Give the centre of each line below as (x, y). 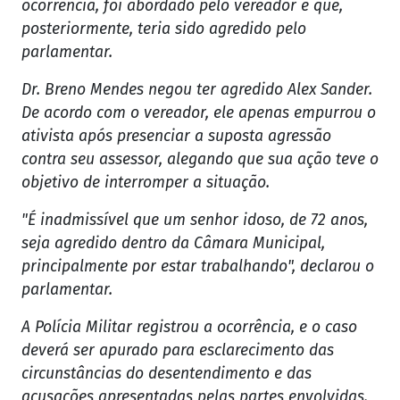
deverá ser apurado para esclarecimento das (178, 351)
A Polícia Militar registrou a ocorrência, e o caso (189, 328)
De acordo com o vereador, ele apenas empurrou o (199, 113)
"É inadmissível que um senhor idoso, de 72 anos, (195, 221)
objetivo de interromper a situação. (146, 183)
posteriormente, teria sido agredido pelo (164, 29)
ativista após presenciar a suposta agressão (176, 137)
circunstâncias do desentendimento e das (167, 374)
